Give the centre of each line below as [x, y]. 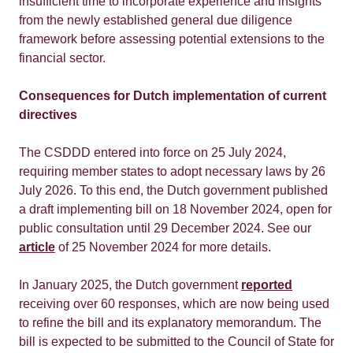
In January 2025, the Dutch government [130, 285]
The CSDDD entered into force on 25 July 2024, [152, 152]
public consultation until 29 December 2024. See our [165, 228]
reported [267, 285]
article [37, 247]
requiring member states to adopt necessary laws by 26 [172, 171]
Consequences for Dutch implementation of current [173, 96]
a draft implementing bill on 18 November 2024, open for [175, 209]
